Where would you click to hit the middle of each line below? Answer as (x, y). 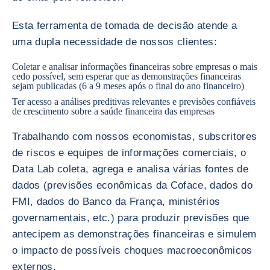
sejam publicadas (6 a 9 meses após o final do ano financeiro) (129, 86)
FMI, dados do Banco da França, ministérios (116, 202)
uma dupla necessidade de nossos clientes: (115, 42)
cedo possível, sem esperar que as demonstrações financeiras (127, 76)
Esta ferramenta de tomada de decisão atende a (125, 26)
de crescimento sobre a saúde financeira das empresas (113, 111)
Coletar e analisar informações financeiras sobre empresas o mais (135, 67)
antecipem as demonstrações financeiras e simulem (134, 234)
